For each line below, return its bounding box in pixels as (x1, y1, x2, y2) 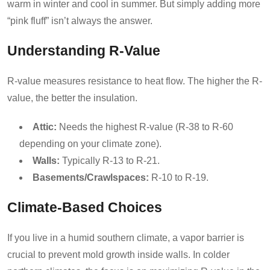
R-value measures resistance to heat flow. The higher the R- (7, 75, 262, 86)
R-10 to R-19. (149, 172, 209, 183)
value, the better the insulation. (7, 92, 137, 103)
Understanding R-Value (7, 43, 160, 58)
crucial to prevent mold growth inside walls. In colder (7, 249, 230, 260)
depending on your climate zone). (19, 138, 162, 149)
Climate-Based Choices (7, 199, 162, 215)
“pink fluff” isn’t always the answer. (7, 15, 152, 26)
